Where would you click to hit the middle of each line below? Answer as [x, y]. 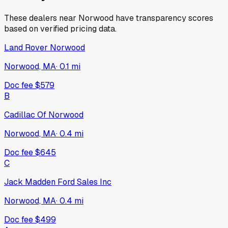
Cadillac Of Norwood [44, 115]
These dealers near [41, 18]
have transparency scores [163, 18]
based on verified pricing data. [60, 28]
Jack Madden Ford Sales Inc [58, 182]
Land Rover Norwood [45, 47]
